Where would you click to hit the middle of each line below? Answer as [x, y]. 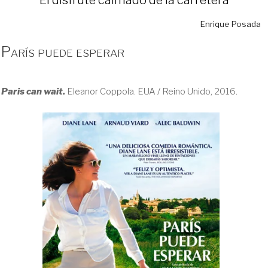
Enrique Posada [231, 24]
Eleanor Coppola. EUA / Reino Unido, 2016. [152, 92]
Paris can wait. [34, 92]
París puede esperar [63, 51]
